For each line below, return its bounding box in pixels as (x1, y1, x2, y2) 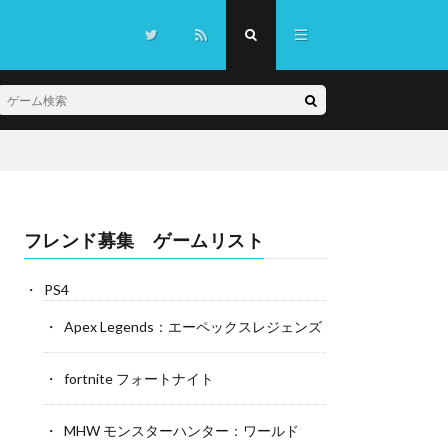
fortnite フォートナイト (63, 370, 214, 387)
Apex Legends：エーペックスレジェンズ (63, 318, 322, 335)
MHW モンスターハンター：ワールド (63, 422, 299, 439)
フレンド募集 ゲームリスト (23, 229, 264, 251)
